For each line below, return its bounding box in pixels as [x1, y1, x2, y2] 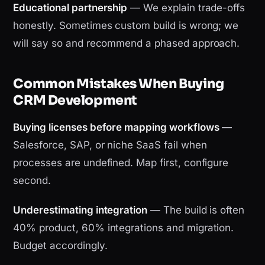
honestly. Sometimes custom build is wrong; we [13, 20, 239, 32]
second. [13, 174, 51, 187]
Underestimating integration [13, 204, 148, 216]
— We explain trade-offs [127, 2, 245, 14]
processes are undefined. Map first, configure [13, 157, 229, 169]
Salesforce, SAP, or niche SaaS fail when [13, 139, 207, 151]
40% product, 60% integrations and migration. [13, 222, 234, 234]
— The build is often [147, 204, 245, 216]
